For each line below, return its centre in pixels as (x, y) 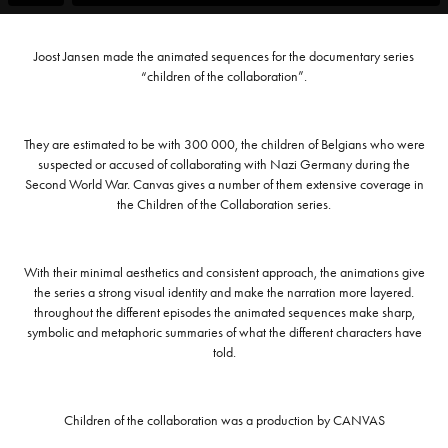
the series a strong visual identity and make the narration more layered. (224, 292)
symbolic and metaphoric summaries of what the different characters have (224, 332)
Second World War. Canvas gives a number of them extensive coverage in (224, 184)
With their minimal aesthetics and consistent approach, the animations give (224, 272)
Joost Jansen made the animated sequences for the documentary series (224, 56)
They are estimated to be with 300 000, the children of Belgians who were (224, 144)
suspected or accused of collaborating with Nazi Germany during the (224, 164)
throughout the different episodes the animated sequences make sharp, (224, 312)
